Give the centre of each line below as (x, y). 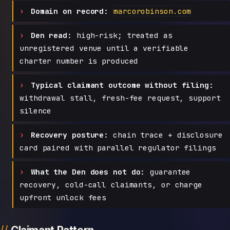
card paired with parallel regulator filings (118, 148)
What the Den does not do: (88, 172)
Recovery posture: (70, 135)
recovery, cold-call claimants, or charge (111, 185)
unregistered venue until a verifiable (104, 48)
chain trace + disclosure (166, 135)
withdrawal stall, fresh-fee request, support (120, 98)
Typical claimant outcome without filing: (122, 85)
